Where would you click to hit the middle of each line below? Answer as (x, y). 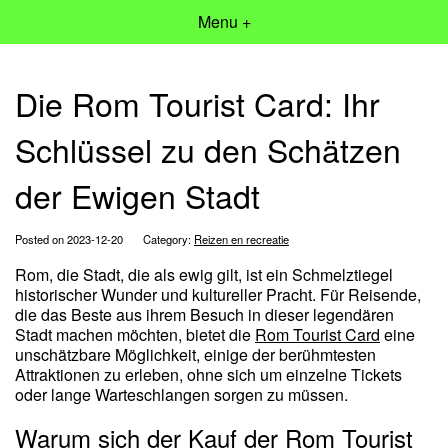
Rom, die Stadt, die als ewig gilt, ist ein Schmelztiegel (204, 275)
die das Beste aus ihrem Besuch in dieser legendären (204, 315)
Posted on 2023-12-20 (69, 239)
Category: (168, 239)
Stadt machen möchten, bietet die (135, 335)
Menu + (224, 21)
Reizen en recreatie (241, 239)
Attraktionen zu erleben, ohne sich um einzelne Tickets (208, 375)
